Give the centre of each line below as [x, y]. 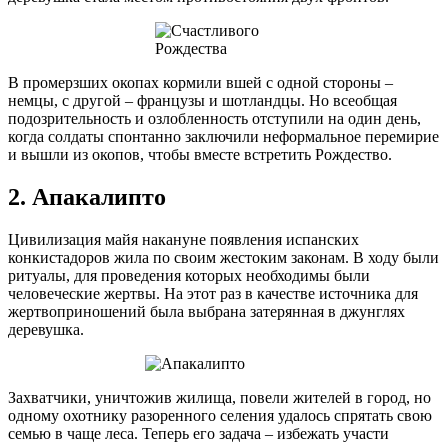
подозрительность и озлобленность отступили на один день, [214, 119]
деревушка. [46, 330]
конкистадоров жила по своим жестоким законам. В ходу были [223, 258]
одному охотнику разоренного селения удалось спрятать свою [220, 416]
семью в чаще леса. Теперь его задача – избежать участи [198, 434]
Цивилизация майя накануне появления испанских [183, 240]
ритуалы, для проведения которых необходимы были [189, 276]
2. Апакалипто [87, 197]
